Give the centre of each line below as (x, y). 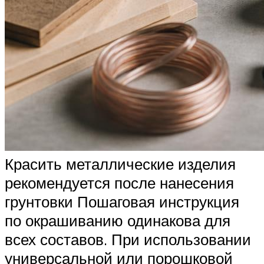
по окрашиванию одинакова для (118, 220)
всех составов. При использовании (128, 239)
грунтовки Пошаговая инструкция (122, 201)
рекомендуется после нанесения (119, 182)
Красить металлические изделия (120, 164)
